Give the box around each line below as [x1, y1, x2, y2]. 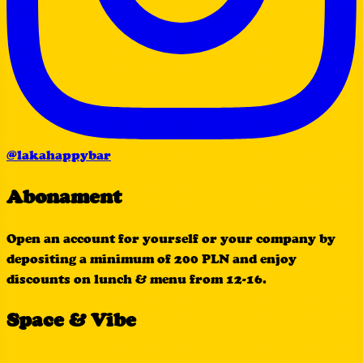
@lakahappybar [6, 147, 111, 163]
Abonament [6, 185, 122, 207]
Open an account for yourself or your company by [6, 230, 335, 246]
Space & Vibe [6, 309, 136, 331]
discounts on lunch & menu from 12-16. [6, 271, 267, 287]
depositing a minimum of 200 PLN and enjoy [6, 250, 297, 267]
